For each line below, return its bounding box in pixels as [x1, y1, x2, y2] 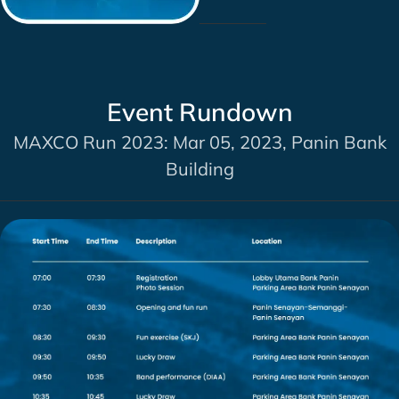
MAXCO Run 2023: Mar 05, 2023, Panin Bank [12, 131, 387, 154]
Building [165, 158, 234, 181]
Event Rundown [106, 96, 293, 128]
